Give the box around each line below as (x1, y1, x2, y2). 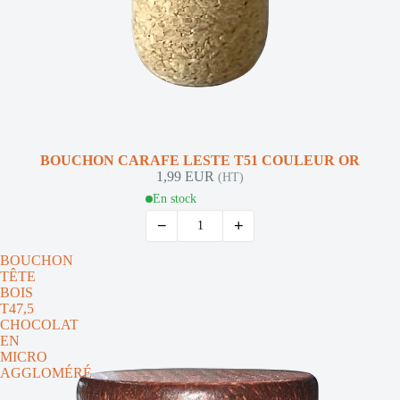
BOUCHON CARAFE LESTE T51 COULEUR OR (40, 153, 360, 168)
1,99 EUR (156, 169, 218, 184)
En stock (153, 192, 196, 205)
